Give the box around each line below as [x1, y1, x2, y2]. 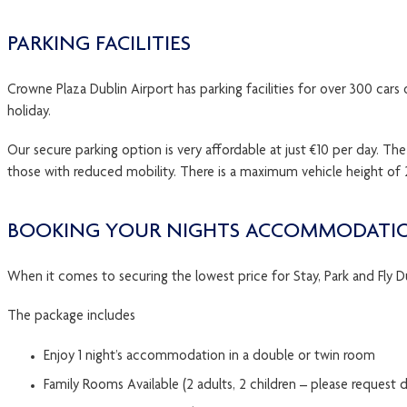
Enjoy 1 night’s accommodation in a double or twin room [44, 349, 375, 364]
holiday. [7, 105, 55, 121]
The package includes [7, 310, 135, 325]
